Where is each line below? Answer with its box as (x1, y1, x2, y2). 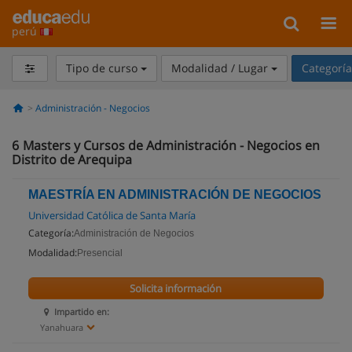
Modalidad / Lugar (170, 60, 271, 75)
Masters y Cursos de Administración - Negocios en (23, 137, 320, 154)
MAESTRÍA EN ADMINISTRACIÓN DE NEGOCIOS (28, 188, 321, 201)
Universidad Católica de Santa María (28, 208, 196, 222)
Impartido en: (54, 306, 110, 317)
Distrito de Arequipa (12, 151, 132, 168)
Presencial (77, 247, 123, 258)
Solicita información (130, 281, 222, 295)
